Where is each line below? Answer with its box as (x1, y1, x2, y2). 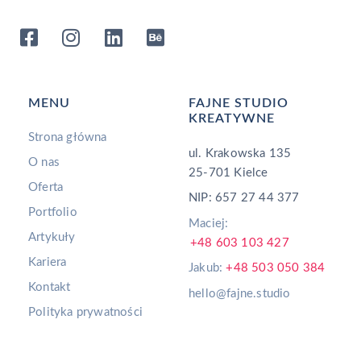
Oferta (28, 180, 64, 193)
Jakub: (189, 262, 226, 275)
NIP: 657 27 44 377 (189, 192, 300, 205)
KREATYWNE (189, 112, 275, 126)
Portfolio (28, 205, 77, 218)
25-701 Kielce (189, 166, 268, 179)
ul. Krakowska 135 (189, 147, 292, 160)
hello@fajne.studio (189, 287, 291, 300)
